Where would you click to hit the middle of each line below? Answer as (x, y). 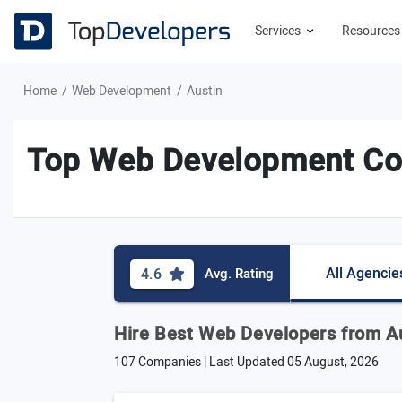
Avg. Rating (239, 274)
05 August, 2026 (333, 362)
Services (279, 31)
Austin (205, 91)
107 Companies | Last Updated (201, 362)
